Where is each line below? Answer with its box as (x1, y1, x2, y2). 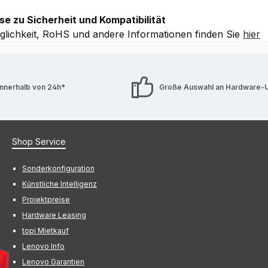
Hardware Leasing (22, 210, 86, 220)
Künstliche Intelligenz (22, 179, 97, 188)
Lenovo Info (22, 241, 65, 251)
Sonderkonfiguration (22, 163, 95, 173)
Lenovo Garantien (22, 257, 84, 266)
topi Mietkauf (22, 226, 69, 235)
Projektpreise (22, 194, 70, 204)
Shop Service (12, 136, 66, 147)
